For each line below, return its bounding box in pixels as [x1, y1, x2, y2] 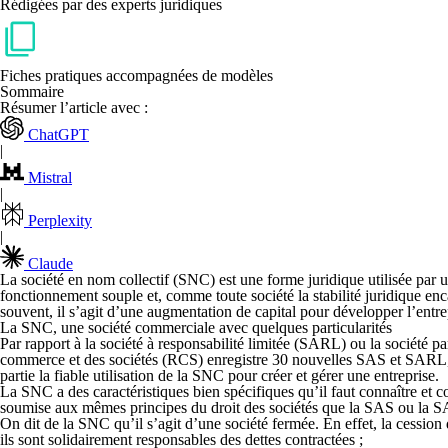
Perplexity [28, 212, 92, 229]
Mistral [28, 169, 72, 186]
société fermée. [225, 415, 319, 432]
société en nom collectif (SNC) [21, 271, 215, 288]
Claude [28, 255, 73, 272]
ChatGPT [28, 126, 89, 143]
